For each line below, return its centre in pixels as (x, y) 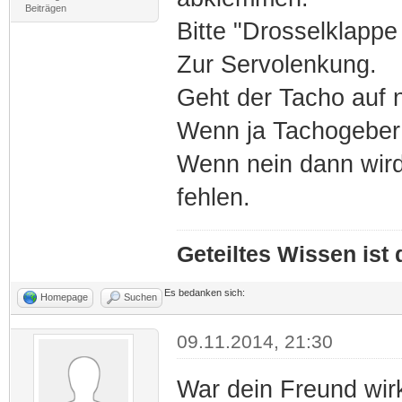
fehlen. (213, 197)
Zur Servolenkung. (276, 64)
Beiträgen (45, 8)
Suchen (140, 297)
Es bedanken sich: (205, 292)
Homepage (64, 297)
